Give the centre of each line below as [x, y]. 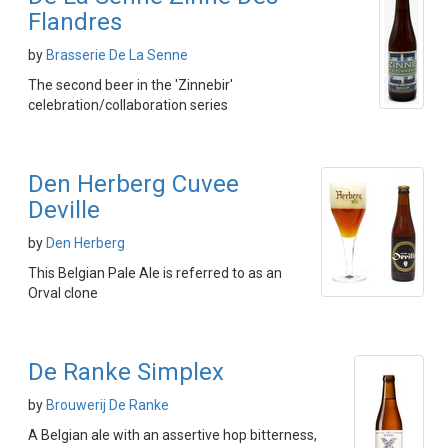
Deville [64, 210]
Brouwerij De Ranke [107, 405]
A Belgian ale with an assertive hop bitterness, [172, 435]
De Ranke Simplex [126, 372]
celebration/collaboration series [128, 105]
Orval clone [63, 293]
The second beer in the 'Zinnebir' [130, 85]
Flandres [75, 22]
